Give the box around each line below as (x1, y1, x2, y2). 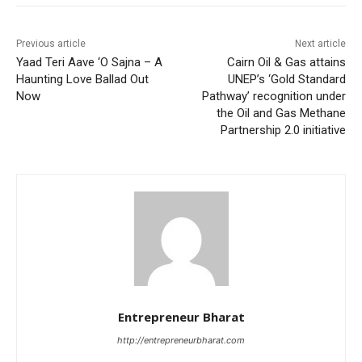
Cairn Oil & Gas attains (226, 54, 346, 69)
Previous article (16, 37, 86, 49)
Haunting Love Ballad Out (16, 71, 149, 86)
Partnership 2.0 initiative (220, 122, 346, 137)
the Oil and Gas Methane (216, 105, 346, 120)
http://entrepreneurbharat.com (117, 334, 245, 346)
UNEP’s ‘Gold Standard (227, 71, 346, 86)
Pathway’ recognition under (201, 88, 346, 103)
